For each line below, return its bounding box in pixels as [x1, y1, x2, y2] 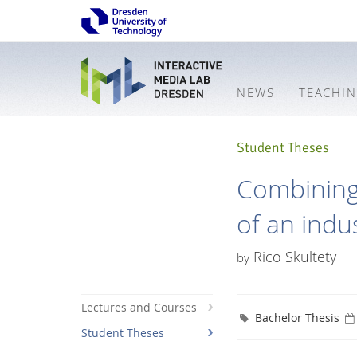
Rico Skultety [249, 247, 336, 267]
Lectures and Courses [81, 300, 197, 316]
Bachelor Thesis [254, 309, 339, 325]
